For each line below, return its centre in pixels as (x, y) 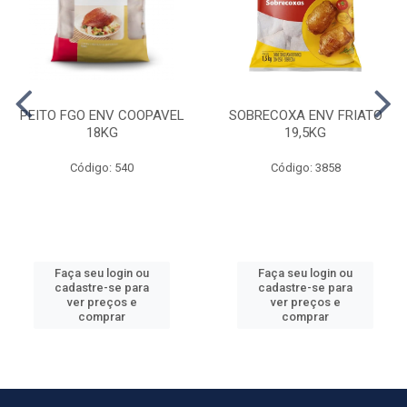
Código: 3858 (305, 167)
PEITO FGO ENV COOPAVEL (102, 115)
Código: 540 (102, 167)
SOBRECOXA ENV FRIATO (305, 115)
